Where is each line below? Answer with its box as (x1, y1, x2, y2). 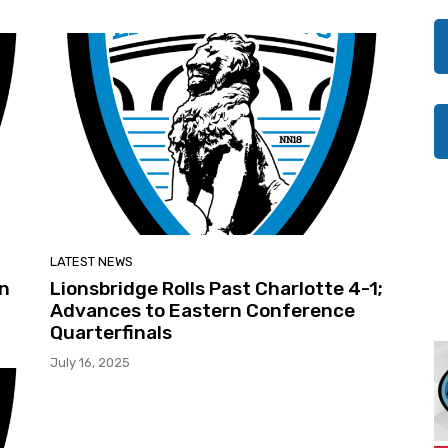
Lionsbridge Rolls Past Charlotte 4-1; (50, 276, 383, 300)
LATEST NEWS (50, 253, 133, 269)
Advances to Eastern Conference (50, 298, 355, 322)
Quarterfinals (50, 320, 172, 344)
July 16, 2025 (50, 354, 130, 370)
